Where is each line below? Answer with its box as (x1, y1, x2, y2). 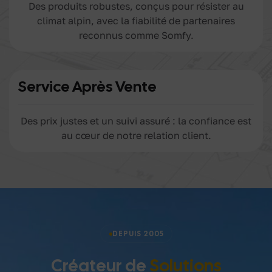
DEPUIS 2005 (112, 228, 164, 239)
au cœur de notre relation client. (61, 129, 211, 141)
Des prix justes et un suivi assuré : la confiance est (21, 114, 251, 127)
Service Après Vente (18, 76, 157, 97)
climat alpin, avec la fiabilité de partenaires (37, 14, 235, 27)
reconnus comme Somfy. (78, 29, 194, 41)
